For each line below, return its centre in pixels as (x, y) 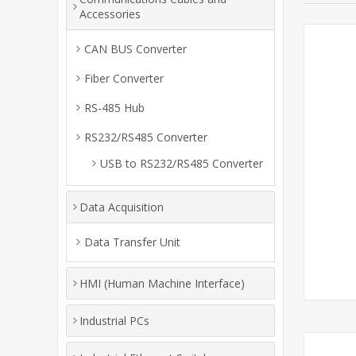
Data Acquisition (122, 207)
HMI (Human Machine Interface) (162, 283)
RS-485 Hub (114, 108)
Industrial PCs (114, 321)
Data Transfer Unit (132, 242)
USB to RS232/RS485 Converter (182, 163)
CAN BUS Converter (135, 49)
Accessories (110, 14)
